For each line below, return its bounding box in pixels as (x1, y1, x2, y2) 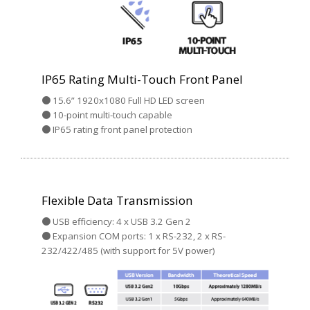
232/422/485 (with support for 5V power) (42, 244, 215, 257)
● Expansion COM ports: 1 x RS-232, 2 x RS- (42, 230, 226, 243)
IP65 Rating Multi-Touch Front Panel (42, 71, 243, 88)
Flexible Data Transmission (42, 192, 193, 209)
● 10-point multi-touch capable (42, 109, 172, 122)
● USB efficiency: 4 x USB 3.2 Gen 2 (42, 215, 191, 228)
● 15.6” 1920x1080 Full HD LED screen (42, 94, 205, 107)
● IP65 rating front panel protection (42, 123, 192, 136)
